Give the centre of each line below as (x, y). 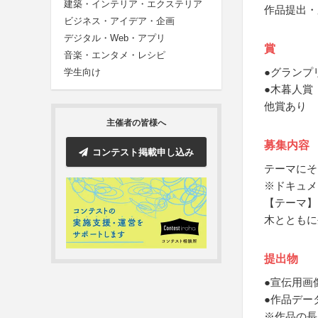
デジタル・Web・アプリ (115, 38)
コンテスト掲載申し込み (143, 152)
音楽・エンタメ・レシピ (115, 55)
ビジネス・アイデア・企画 (119, 21)
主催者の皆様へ (136, 123)
